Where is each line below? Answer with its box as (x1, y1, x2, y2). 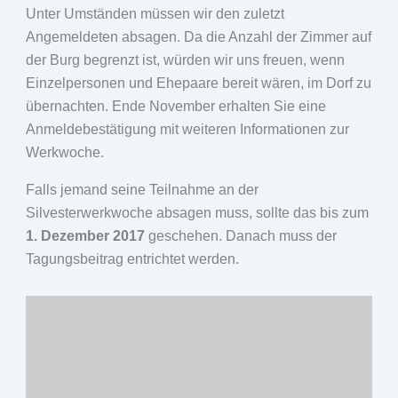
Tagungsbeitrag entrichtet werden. (25, 251, 239, 267)
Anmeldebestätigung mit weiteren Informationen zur (25, 121, 349, 137)
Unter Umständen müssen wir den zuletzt (25, 5, 284, 21)
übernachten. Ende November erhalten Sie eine (25, 98, 326, 114)
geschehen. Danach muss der (144, 227, 337, 243)
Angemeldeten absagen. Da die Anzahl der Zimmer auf (25, 28, 371, 44)
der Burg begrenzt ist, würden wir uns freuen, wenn (25, 52, 345, 68)
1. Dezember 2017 (25, 227, 145, 243)
